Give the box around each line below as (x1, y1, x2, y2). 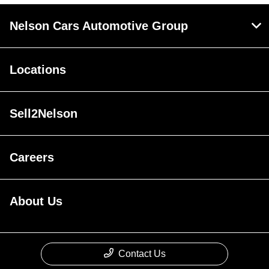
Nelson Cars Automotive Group (10, 19, 188, 33)
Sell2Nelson (10, 107, 77, 121)
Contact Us (118, 249, 166, 259)
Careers (10, 151, 54, 165)
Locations (10, 63, 66, 77)
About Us (10, 195, 62, 208)
